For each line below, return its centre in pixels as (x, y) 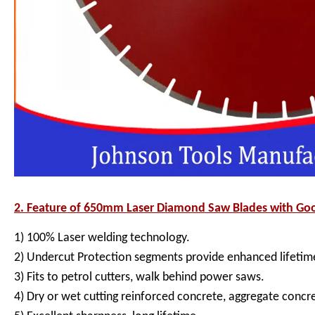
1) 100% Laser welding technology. (102, 238)
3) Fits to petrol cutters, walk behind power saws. (139, 278)
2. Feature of (47, 209)
